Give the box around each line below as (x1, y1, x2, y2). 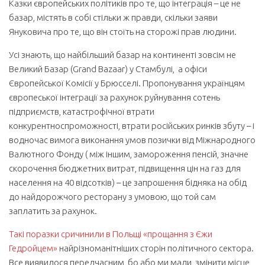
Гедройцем (9, 243, 53, 253)
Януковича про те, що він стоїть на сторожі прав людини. (9, 27, 237, 37)
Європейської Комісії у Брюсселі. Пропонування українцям (9, 78, 245, 88)
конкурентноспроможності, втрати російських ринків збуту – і (9, 121, 254, 131)
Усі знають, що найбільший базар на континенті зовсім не (9, 50, 238, 60)
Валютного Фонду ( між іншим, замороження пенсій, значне (9, 149, 248, 159)
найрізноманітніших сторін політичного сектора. (57, 243, 254, 253)
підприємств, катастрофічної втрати (9, 106, 154, 117)
